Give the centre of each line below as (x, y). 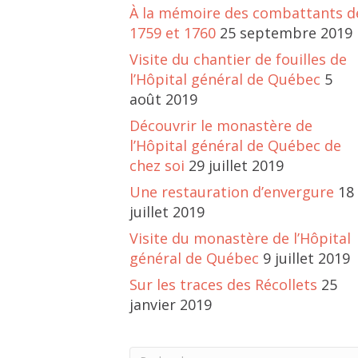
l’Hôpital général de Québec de (235, 146)
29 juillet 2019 (236, 166)
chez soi (157, 166)
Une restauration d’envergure (232, 192)
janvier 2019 (171, 305)
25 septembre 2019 (286, 33)
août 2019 (163, 99)
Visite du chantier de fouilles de (238, 60)
